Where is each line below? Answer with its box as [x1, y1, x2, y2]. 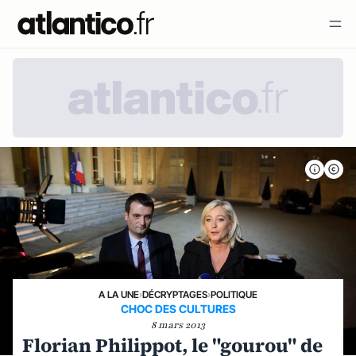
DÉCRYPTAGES [142, 288, 207, 300]
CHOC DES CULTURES [120, 302, 236, 315]
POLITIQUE [211, 288, 257, 300]
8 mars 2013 [151, 319, 205, 331]
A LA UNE [99, 288, 139, 300]
